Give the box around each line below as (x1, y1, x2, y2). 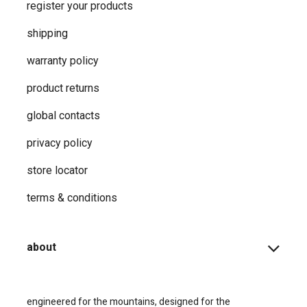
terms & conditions (27, 191, 117, 205)
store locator (27, 164, 88, 177)
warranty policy (27, 54, 99, 68)
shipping (27, 27, 68, 40)
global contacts (27, 109, 100, 123)
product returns (27, 82, 99, 95)
